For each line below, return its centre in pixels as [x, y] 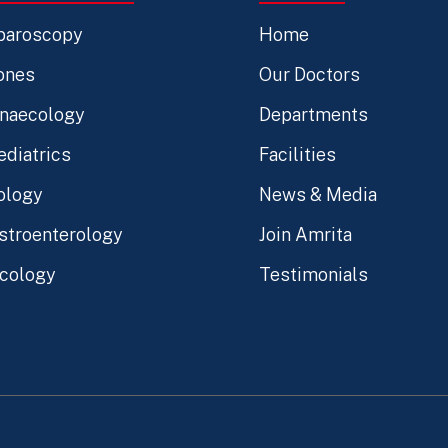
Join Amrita [305, 235]
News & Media [317, 195]
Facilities [297, 155]
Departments [313, 115]
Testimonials [313, 275]
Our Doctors [309, 75]
